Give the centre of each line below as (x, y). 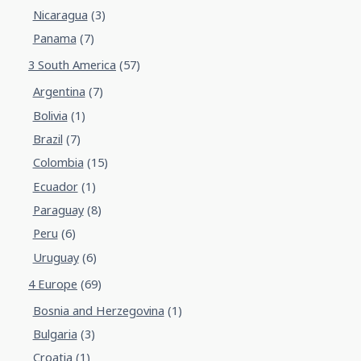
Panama (54, 39)
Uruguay (56, 257)
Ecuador (55, 186)
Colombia (58, 163)
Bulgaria (55, 334)
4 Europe (53, 284)
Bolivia (50, 115)
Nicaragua (60, 15)
